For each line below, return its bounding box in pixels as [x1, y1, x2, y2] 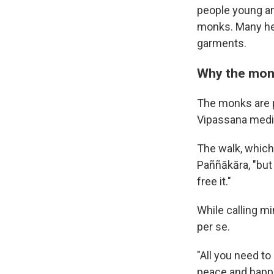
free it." [197, 175, 231, 188]
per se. [197, 220, 230, 233]
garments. [197, 37, 246, 50]
